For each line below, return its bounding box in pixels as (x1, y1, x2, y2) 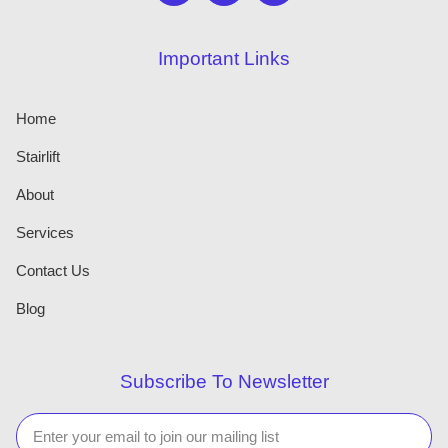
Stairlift (16, 148, 60, 166)
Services (16, 224, 74, 242)
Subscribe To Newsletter (119, 371, 329, 393)
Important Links (158, 48, 290, 70)
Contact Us (16, 262, 90, 280)
